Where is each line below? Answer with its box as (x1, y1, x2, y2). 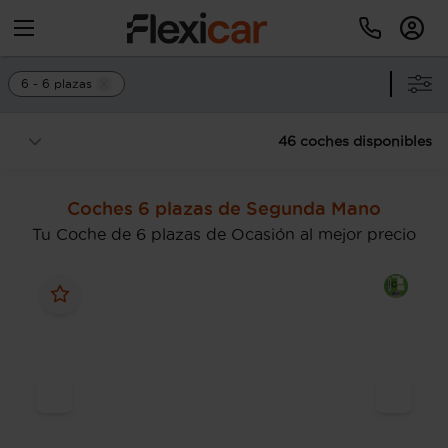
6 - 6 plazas (21, 77, 92, 90)
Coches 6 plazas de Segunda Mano (67, 198, 381, 218)
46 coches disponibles (278, 133, 432, 149)
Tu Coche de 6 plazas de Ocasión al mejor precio (32, 225, 416, 243)
